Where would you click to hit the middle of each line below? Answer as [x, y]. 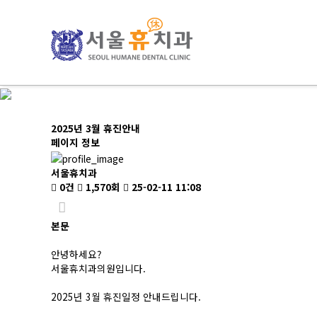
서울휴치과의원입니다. [98, 268]
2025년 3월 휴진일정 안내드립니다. [126, 296]
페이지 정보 [75, 143]
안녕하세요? [76, 254]
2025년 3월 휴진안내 [96, 128]
